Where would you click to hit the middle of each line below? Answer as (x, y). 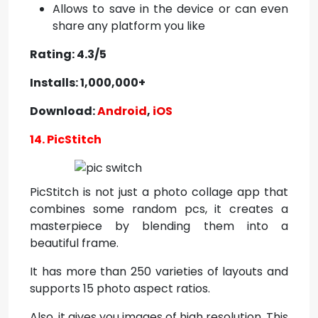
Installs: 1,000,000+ (88, 83)
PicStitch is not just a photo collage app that (159, 192)
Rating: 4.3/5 (68, 54)
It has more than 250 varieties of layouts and (159, 272)
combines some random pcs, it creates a (159, 209)
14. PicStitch (66, 139)
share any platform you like (129, 26)
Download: (64, 111)
